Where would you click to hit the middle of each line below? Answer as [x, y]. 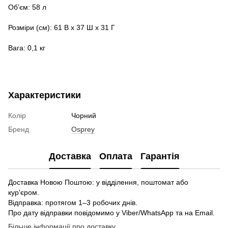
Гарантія [160, 156]
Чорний [84, 115]
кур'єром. [24, 192]
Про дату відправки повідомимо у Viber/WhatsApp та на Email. [111, 212]
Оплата [116, 156]
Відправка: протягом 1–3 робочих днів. [73, 202]
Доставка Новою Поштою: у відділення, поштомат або [98, 182]
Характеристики [45, 95]
